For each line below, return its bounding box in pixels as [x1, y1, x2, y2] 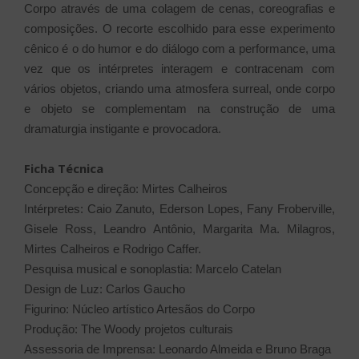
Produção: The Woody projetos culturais [24, 322, 233, 337]
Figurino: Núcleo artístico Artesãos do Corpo [24, 302, 255, 317]
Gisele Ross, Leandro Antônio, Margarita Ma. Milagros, [24, 222, 335, 236]
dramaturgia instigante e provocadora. [24, 122, 221, 136]
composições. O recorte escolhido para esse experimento [24, 22, 335, 36]
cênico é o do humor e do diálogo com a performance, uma [24, 42, 335, 56]
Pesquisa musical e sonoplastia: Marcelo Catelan [24, 262, 281, 276]
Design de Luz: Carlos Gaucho [24, 282, 185, 296]
